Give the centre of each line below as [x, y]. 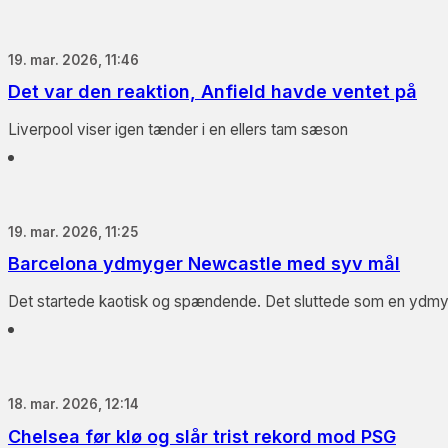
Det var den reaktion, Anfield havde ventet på [212, 92]
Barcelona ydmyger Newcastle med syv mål [204, 264]
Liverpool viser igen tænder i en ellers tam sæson [178, 130]
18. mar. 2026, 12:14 [73, 404]
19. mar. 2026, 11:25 [73, 231]
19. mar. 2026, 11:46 [73, 59]
